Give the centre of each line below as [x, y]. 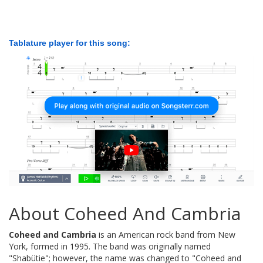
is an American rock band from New [166, 234]
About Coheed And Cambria [125, 213]
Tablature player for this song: [70, 43]
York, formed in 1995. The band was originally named [110, 246]
